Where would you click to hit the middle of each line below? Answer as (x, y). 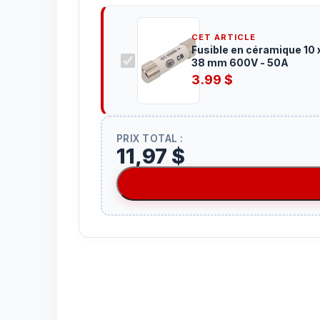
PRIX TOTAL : (150, 138)
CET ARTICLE (223, 37)
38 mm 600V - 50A (240, 62)
